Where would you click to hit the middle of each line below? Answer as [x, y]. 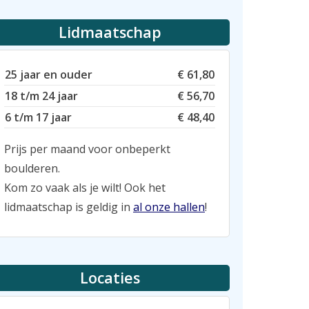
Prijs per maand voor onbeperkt [87, 149]
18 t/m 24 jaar [41, 96]
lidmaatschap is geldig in [69, 207]
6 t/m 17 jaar [38, 118]
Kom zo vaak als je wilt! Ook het [85, 188]
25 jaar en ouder [49, 75]
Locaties [110, 278]
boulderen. [32, 169]
